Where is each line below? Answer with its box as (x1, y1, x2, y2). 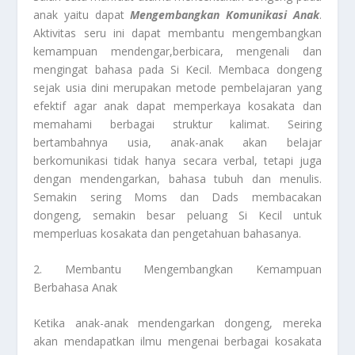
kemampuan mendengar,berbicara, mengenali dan (33, 43, 322, 59)
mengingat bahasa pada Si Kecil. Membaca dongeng (33, 61, 322, 77)
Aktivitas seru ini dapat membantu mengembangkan (33, 25, 322, 40)
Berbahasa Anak (33, 279, 118, 295)
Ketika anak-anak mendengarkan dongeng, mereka (33, 315, 322, 331)
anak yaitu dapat (33, 6, 131, 22)
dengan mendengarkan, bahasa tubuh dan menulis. (33, 170, 322, 186)
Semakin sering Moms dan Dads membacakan (33, 189, 322, 204)
